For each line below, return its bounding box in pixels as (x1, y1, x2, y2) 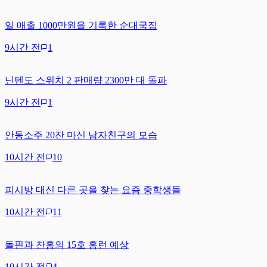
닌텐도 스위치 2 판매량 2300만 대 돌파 (5, 74, 167, 85)
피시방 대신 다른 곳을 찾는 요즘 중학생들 (5, 184, 181, 195)
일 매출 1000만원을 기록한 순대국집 (5, 20, 157, 30)
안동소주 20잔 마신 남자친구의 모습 (5, 129, 157, 140)
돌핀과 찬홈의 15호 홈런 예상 (5, 239, 129, 250)
